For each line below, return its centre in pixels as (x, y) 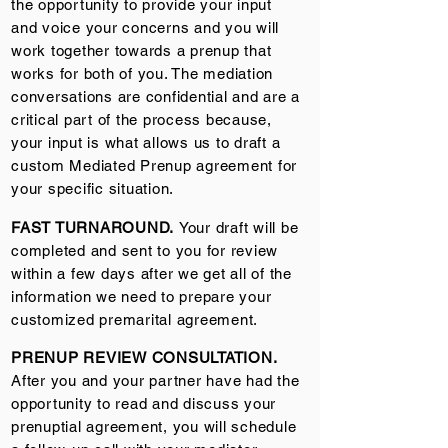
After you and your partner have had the (155, 380)
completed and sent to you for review (144, 250)
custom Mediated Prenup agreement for (154, 165)
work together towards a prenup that (141, 50)
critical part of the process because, (141, 119)
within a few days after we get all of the (151, 273)
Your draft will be (238, 227)
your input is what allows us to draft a (146, 142)
